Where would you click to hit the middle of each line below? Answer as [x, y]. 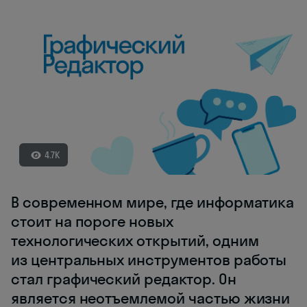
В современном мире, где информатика [153, 202]
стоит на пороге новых [92, 222]
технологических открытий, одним [135, 241]
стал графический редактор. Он [124, 279]
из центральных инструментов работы [149, 260]
